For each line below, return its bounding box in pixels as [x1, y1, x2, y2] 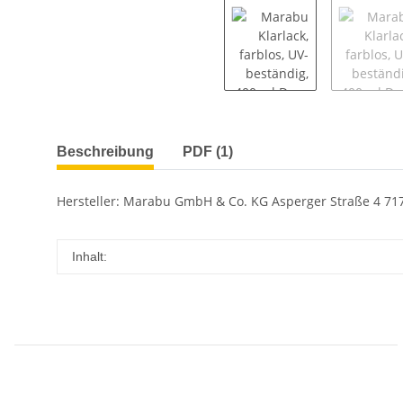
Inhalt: [72, 249, 107, 264]
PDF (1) [183, 144, 233, 160]
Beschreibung [57, 144, 154, 160]
